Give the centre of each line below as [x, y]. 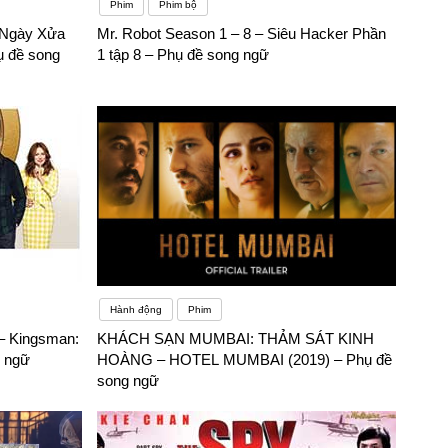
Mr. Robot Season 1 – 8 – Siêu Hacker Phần [242, 34]
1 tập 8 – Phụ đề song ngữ [183, 55]
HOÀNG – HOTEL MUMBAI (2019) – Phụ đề [245, 360]
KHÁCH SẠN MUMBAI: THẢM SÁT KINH [236, 339]
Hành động [136, 310]
